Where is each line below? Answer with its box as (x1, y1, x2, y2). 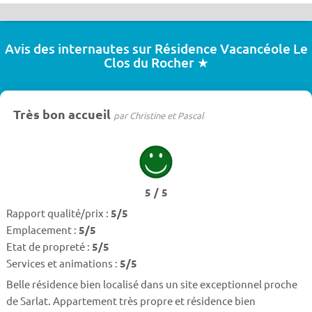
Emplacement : (6, 222, 79, 236)
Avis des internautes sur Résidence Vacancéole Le (4, 39, 308, 57)
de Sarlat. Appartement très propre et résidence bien (6, 294, 256, 308)
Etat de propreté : (6, 239, 92, 253)
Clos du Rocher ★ (103, 53, 209, 71)
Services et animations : (6, 256, 120, 270)
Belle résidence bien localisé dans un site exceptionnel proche (6, 277, 297, 291)
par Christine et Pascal (113, 109, 204, 121)
